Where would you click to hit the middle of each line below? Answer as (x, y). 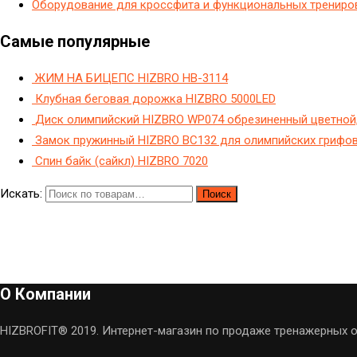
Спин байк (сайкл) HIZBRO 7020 (122, 161)
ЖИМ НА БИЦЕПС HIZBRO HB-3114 (131, 78)
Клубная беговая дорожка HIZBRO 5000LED (155, 98)
